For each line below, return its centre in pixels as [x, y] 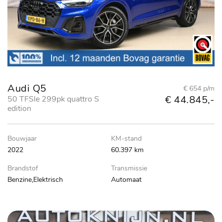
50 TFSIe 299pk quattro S [53, 99]
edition [19, 108]
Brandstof [23, 168]
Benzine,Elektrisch [35, 179]
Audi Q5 [27, 88]
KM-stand [126, 138]
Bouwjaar [22, 138]
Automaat [126, 179]
